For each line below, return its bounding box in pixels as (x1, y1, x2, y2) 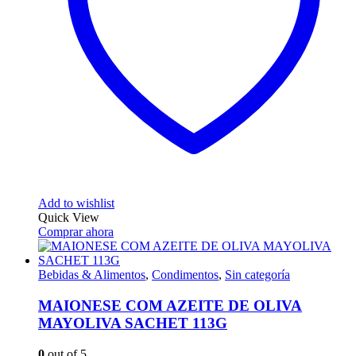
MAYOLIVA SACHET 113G (38, 315, 227, 332)
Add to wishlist (38, 196, 114, 211)
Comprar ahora (38, 225, 114, 239)
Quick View (38, 211, 99, 225)
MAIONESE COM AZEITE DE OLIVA (38, 297, 302, 315)
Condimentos (152, 268, 219, 282)
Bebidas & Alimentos (38, 268, 145, 282)
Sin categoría (225, 268, 290, 282)
